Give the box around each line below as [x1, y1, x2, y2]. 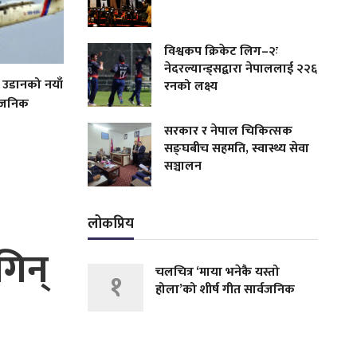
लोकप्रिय [88, 211, 135, 236]
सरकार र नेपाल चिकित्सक [164, 120, 293, 142]
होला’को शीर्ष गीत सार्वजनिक [155, 278, 296, 300]
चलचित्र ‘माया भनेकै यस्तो [155, 261, 280, 283]
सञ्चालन [164, 155, 202, 177]
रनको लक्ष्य [164, 75, 218, 97]
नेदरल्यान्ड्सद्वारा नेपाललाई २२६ [164, 57, 318, 80]
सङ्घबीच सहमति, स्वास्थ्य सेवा [164, 137, 310, 159]
